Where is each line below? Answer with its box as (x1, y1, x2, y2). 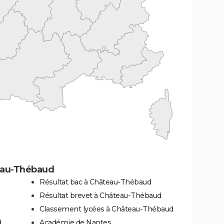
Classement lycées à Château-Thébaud (39, 204, 173, 213)
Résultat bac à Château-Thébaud (39, 177, 151, 186)
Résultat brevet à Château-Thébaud (39, 190, 161, 200)
